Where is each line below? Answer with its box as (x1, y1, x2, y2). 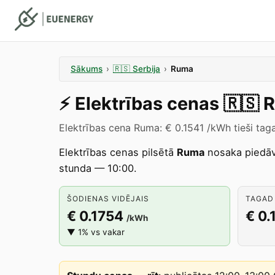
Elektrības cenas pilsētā (59, 146, 177, 158)
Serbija (133, 64, 160, 74)
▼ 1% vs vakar (67, 227, 125, 237)
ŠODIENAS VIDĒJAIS (67, 194, 149, 203)
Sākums (71, 64, 103, 74)
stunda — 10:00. (59, 162, 137, 174)
